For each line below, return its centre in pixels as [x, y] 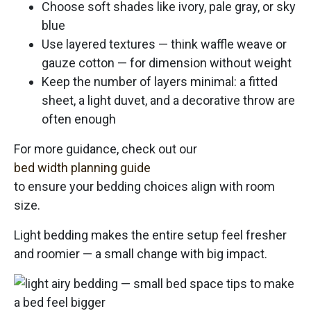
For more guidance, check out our [106, 149]
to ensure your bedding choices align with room [144, 186]
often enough [79, 119]
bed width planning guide [82, 167]
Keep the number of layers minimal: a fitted [160, 81]
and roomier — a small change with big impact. [141, 253]
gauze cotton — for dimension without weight [167, 62]
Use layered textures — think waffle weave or [164, 44]
